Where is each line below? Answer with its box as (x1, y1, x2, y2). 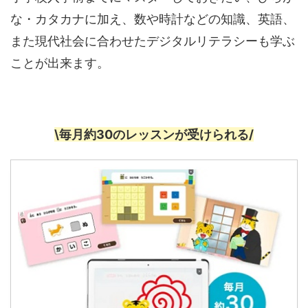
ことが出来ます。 (10, 55, 109, 70)
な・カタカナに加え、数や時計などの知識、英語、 (10, 11, 295, 26)
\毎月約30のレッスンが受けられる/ (54, 126, 254, 142)
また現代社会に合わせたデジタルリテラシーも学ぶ (10, 33, 295, 48)
